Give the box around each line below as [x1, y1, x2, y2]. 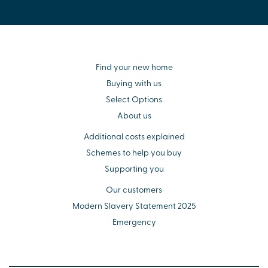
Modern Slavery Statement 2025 [72, 200, 196, 212]
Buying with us [106, 77, 162, 89]
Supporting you [104, 163, 164, 175]
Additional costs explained [83, 130, 185, 142]
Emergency [112, 216, 156, 228]
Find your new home [95, 61, 173, 73]
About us [117, 109, 151, 121]
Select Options [106, 93, 162, 105]
